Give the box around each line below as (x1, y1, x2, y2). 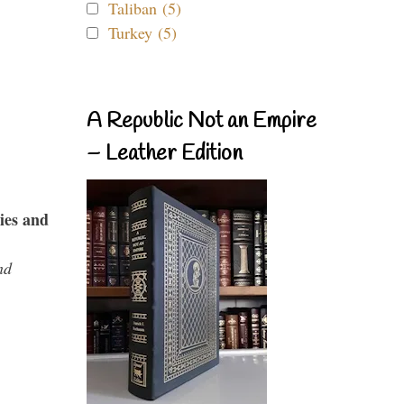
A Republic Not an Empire (87, 107, 317, 136)
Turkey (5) (108, 22, 177, 43)
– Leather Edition (87, 140, 243, 169)
